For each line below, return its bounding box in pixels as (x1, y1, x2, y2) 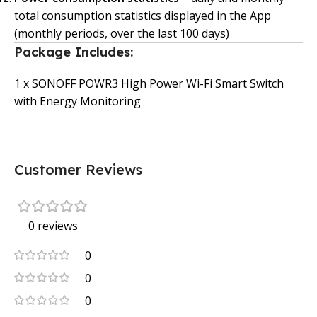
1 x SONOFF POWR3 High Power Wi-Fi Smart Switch (14, 76, 284, 92)
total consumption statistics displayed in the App (14, 8, 271, 24)
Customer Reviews (14, 161, 142, 179)
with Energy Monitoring (14, 93, 141, 110)
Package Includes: (14, 44, 133, 61)
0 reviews (28, 218, 78, 234)
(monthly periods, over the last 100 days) (14, 25, 229, 42)
